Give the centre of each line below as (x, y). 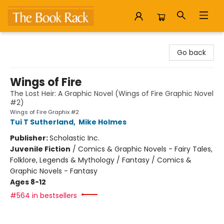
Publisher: (30, 138)
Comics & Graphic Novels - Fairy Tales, (145, 149)
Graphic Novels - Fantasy (54, 171)
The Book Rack (33, 41)
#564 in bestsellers (43, 195)
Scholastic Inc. (74, 138)
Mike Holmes (102, 122)
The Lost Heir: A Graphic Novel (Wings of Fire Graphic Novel (112, 93)
